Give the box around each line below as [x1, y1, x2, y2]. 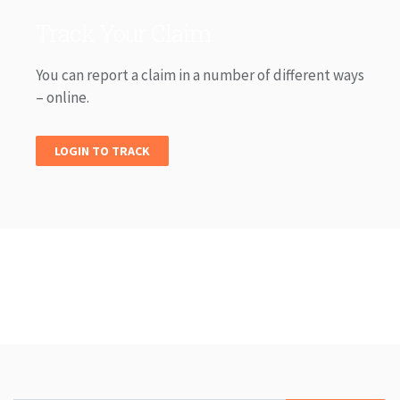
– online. [36, 87, 89, 107]
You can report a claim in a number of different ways [36, 65, 364, 85]
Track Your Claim [36, 18, 211, 48]
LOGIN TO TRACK [54, 143, 150, 159]
